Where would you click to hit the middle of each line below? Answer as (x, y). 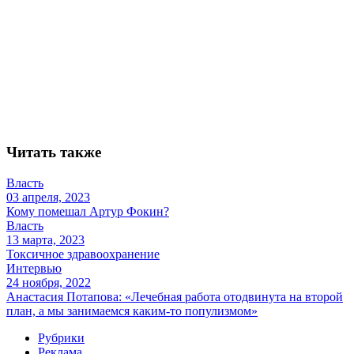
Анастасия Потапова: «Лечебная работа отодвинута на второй (175, 296)
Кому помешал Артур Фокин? (88, 211)
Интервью (34, 268)
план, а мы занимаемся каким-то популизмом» (132, 311)
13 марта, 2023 (45, 239)
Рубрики (61, 337)
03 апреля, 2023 (48, 197)
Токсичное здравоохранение (83, 254)
